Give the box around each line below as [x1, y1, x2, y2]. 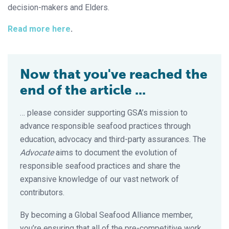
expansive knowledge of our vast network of [20, 174, 179, 184]
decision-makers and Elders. [8, 2, 109, 12]
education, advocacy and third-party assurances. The [20, 134, 206, 144]
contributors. [20, 187, 64, 197]
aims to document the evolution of [54, 147, 177, 157]
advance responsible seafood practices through [20, 121, 191, 131]
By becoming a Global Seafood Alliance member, [20, 210, 193, 220]
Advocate [20, 147, 54, 157]
